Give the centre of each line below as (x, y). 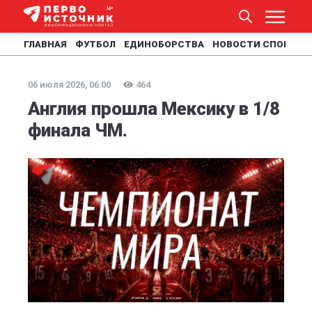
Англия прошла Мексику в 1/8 (154, 109)
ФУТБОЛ (95, 44)
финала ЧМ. (78, 130)
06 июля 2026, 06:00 (69, 85)
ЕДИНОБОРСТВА (164, 44)
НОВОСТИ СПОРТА (257, 44)
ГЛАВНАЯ (45, 44)
